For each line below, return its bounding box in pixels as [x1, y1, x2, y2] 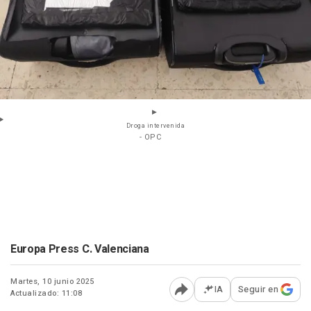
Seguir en [237, 283, 278, 296]
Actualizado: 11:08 [10, 287, 82, 300]
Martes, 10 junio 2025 [10, 276, 94, 288]
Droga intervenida [126, 121, 185, 131]
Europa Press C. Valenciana [10, 241, 149, 258]
